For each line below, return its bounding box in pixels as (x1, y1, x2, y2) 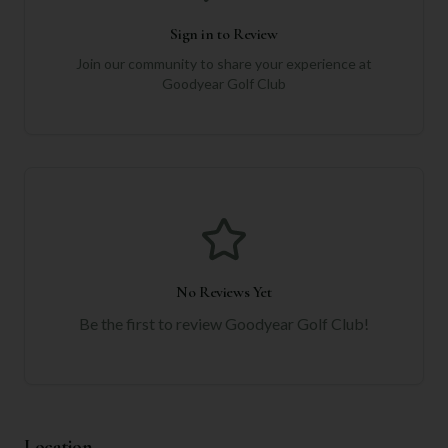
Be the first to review (79, 314, 225, 333)
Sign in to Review (170, 24, 278, 44)
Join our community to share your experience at (76, 55, 372, 72)
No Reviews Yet (176, 282, 272, 302)
